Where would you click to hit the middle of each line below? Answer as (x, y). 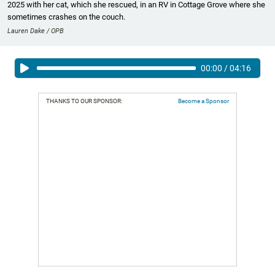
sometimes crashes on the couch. (66, 17)
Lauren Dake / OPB (36, 31)
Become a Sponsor (203, 101)
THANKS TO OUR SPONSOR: (84, 101)
